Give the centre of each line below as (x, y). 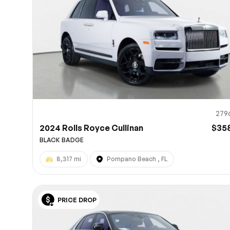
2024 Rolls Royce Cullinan (92, 128)
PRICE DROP (77, 200)
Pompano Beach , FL (137, 159)
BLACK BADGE (62, 140)
